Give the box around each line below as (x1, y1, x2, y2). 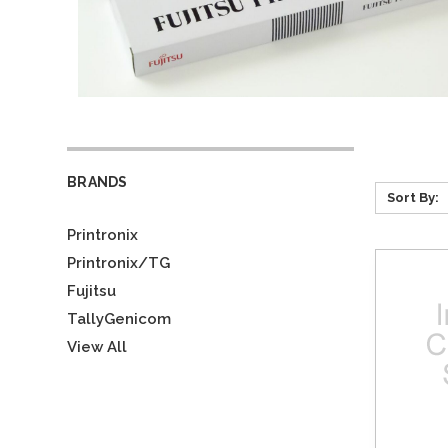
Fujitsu (67, 282, 117, 300)
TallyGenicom (67, 310, 172, 328)
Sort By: (386, 190, 439, 205)
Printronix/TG (67, 254, 171, 272)
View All (67, 338, 128, 356)
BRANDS (67, 174, 128, 190)
